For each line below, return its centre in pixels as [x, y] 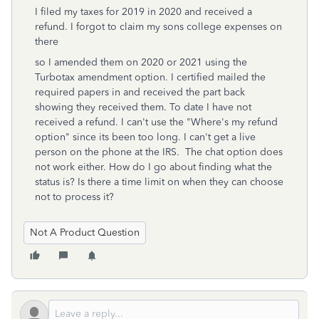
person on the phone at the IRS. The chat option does [159, 152]
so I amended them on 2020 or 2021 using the [141, 62]
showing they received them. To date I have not [143, 107]
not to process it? [74, 197]
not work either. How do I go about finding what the [153, 167]
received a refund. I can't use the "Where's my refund [156, 122]
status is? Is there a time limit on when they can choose [159, 182]
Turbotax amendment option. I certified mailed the [150, 77]
